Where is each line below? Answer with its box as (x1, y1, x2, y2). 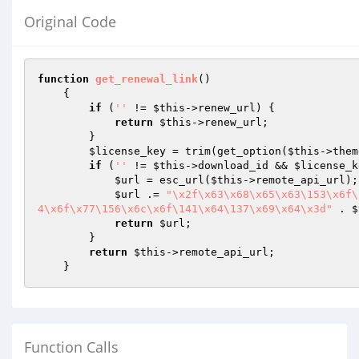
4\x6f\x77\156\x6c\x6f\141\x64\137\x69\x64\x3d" (38, 203, 333, 215)
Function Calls (24, 337, 119, 357)
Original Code (24, 12, 116, 31)
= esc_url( (140, 174, 211, 186)
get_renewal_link (95, 73, 198, 85)
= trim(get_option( (166, 145, 288, 157)
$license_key (89, 145, 166, 157)
